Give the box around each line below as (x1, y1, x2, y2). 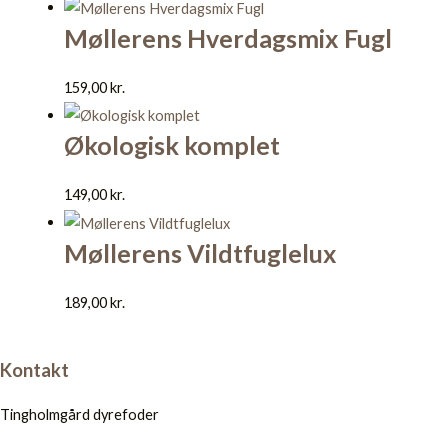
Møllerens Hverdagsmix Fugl (63, 22, 392, 53)
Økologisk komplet (63, 130, 280, 161)
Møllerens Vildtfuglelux (63, 238, 337, 269)
